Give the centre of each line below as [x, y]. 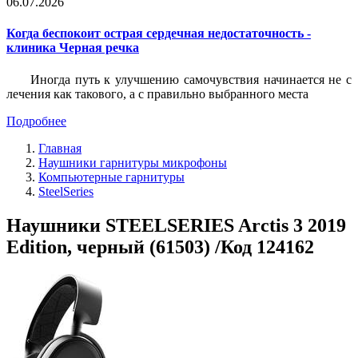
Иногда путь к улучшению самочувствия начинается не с [191, 79]
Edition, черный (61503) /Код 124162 [160, 247]
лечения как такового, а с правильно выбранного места [157, 93]
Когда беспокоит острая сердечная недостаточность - [159, 34]
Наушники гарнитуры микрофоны [133, 162]
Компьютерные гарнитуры [111, 177]
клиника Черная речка [73, 48]
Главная [60, 148]
